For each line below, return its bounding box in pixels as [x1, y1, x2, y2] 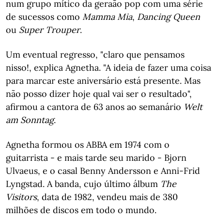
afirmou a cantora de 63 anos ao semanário [6, 101, 184, 112]
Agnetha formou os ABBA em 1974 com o [6, 139, 170, 150]
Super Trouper [19, 24, 80, 35]
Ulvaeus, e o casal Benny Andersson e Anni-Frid [6, 165, 200, 176]
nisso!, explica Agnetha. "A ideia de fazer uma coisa [6, 62, 211, 73]
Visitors [6, 191, 37, 202]
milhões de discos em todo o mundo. [6, 204, 156, 216]
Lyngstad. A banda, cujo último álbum [6, 178, 158, 189]
